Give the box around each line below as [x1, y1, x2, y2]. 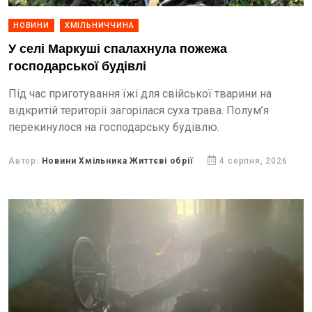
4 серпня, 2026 [219, 156, 288, 166]
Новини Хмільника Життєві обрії [41, 156, 194, 166]
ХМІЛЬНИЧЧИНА [64, 21, 134, 30]
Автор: [8, 156, 42, 166]
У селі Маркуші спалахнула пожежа [8, 42, 227, 56]
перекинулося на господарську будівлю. [8, 120, 219, 134]
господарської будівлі [8, 59, 146, 74]
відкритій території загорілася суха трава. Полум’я [8, 104, 269, 117]
